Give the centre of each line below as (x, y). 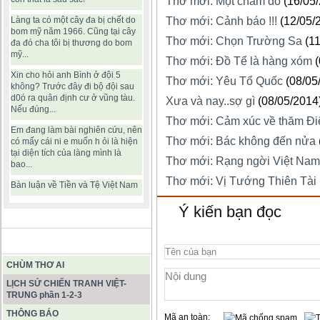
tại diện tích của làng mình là (66, 153)
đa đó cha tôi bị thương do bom (71, 43)
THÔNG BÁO (32, 314)
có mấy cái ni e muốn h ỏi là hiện (74, 141)
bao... (21, 164)
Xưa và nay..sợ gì (210, 101)
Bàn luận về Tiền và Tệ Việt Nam (74, 185)
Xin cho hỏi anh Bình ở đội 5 (66, 75)
